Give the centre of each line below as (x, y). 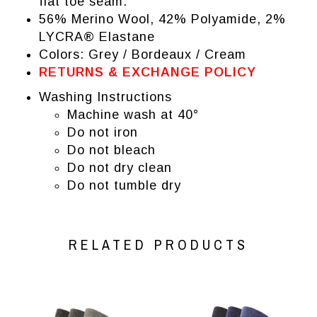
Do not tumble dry (124, 186)
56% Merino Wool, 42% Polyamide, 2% (162, 19)
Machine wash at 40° (133, 115)
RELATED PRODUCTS (158, 245)
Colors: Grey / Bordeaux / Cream (143, 55)
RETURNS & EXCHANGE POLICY (148, 73)
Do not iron (103, 133)
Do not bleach (111, 150)
